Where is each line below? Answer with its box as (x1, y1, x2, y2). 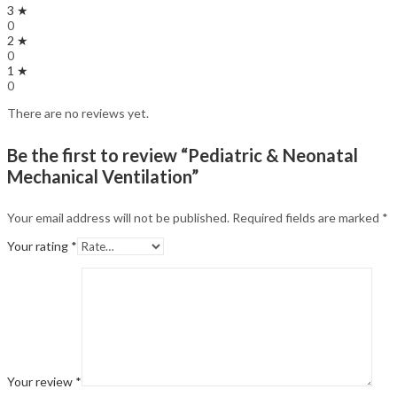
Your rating (7, 238, 71, 254)
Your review (7, 374, 75, 390)
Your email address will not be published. (7, 210, 230, 226)
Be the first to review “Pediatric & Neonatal (7, 144, 358, 166)
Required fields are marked (232, 210, 382, 226)
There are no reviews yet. (7, 105, 149, 121)
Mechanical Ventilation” (7, 165, 198, 187)
